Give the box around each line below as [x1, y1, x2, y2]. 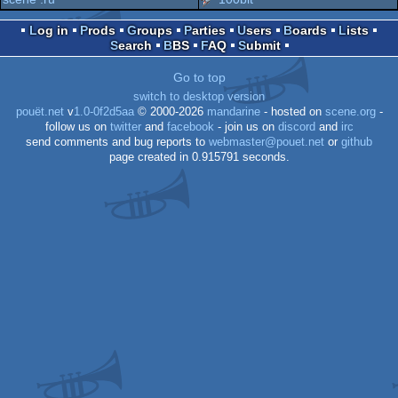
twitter [109, 121, 141, 134]
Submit [245, 38, 281, 53]
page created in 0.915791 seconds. [108, 151, 290, 164]
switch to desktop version [133, 91, 265, 104]
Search [117, 38, 152, 53]
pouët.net [15, 106, 64, 119]
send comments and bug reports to [26, 136, 209, 149]
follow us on [44, 121, 110, 134]
